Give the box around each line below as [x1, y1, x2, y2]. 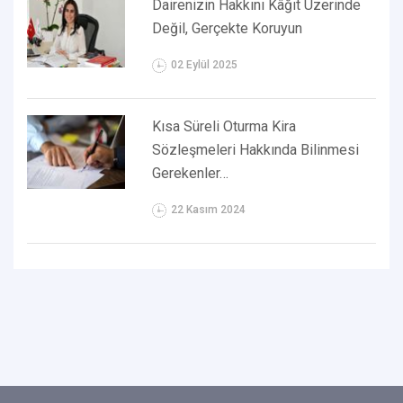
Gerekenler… [152, 164, 229, 182]
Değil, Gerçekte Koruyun [152, 19, 303, 37]
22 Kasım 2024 [171, 202, 246, 216]
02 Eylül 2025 [171, 58, 238, 71]
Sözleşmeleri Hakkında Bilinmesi [152, 140, 360, 158]
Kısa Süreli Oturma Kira [152, 117, 297, 135]
